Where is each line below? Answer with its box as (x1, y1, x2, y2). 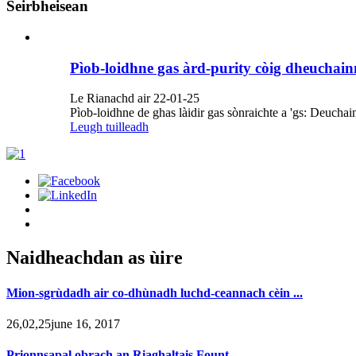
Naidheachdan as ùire (6, 247, 183, 269)
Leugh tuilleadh (70, 120, 149, 134)
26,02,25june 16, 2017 (6, 316, 120, 331)
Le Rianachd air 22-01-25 (70, 91, 199, 106)
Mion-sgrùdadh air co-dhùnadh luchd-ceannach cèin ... (6, 285, 303, 300)
